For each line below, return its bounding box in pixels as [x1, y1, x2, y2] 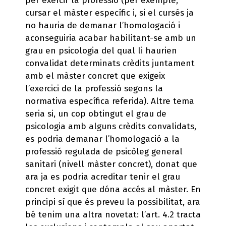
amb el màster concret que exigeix [25, 70, 165, 81]
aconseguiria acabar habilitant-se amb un [25, 32, 196, 43]
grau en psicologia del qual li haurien [25, 45, 177, 56]
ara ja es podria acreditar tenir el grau [25, 171, 180, 182]
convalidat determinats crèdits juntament [25, 58, 195, 69]
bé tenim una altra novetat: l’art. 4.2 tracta [25, 209, 201, 220]
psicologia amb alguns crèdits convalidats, [25, 121, 196, 132]
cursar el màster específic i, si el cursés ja [25, 7, 194, 18]
